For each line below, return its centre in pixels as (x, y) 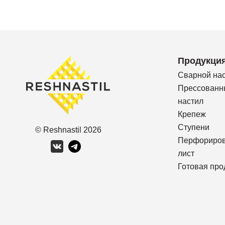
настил (191, 101)
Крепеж (192, 114)
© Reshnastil (59, 130)
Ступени (194, 127)
